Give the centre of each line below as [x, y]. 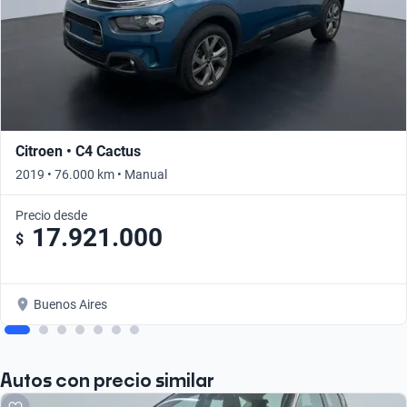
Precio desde [51, 216]
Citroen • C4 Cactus [78, 152]
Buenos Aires [70, 305]
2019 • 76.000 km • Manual [91, 175]
